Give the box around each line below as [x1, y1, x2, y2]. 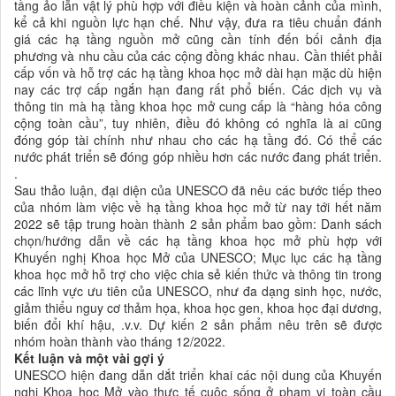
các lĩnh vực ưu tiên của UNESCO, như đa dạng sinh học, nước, [14, 282, 382, 301]
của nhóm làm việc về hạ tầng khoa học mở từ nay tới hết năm [14, 198, 382, 217]
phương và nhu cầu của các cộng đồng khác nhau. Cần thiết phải [14, 47, 382, 65]
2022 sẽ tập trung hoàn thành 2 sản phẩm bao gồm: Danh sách [14, 215, 382, 233]
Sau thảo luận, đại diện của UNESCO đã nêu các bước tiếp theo [14, 181, 382, 200]
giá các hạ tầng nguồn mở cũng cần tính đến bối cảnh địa [14, 30, 382, 49]
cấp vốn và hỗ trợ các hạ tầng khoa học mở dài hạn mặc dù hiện [14, 64, 382, 82]
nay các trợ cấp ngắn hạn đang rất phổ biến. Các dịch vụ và [14, 80, 382, 99]
